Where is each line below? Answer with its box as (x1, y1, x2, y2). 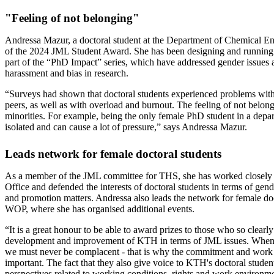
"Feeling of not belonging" (5, 11, 139, 24)
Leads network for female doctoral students (5, 147, 221, 160)
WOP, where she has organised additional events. (5, 203, 194, 214)
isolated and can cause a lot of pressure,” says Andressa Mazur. (5, 121, 247, 132)
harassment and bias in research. (5, 67, 128, 78)
